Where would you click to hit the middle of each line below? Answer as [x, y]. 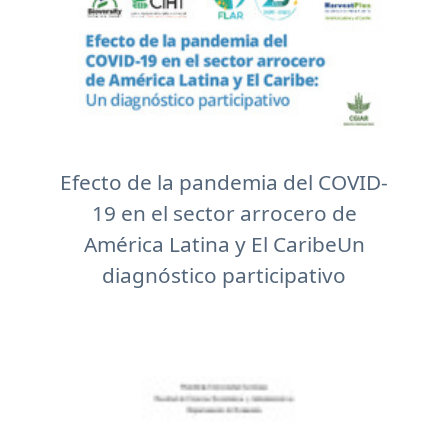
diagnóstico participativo [224, 275]
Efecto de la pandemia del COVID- [224, 182]
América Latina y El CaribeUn [224, 244]
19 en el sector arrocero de [224, 213]
